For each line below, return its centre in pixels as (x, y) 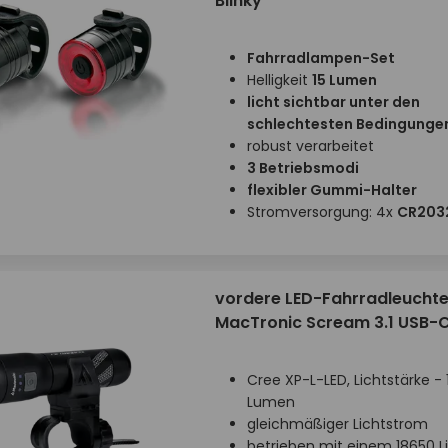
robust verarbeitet (310, 146)
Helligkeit (279, 80)
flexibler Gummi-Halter (331, 190)
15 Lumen (344, 80)
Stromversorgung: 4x (321, 212)
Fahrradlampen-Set (320, 58)
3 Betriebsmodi (302, 168)
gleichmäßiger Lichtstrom (337, 424)
